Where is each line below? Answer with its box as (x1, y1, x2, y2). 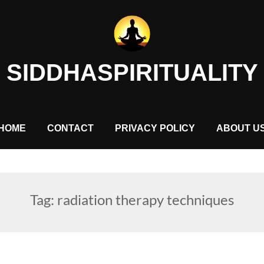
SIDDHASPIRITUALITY (6, 59, 258, 85)
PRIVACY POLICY (115, 123, 195, 133)
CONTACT (47, 123, 94, 133)
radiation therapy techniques (57, 190, 234, 208)
